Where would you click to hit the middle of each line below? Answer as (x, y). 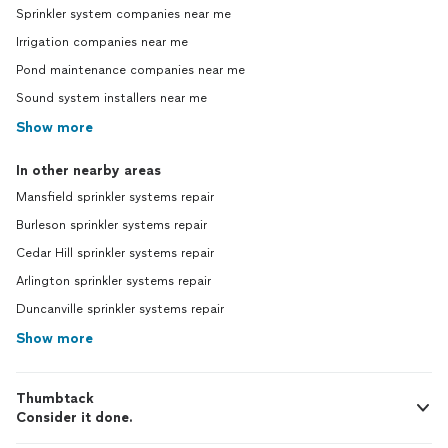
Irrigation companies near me (102, 42)
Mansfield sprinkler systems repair (115, 197)
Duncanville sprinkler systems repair (120, 309)
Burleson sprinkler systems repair (111, 225)
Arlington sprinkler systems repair (113, 281)
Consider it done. (74, 417)
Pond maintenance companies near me (130, 70)
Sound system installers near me (111, 98)
